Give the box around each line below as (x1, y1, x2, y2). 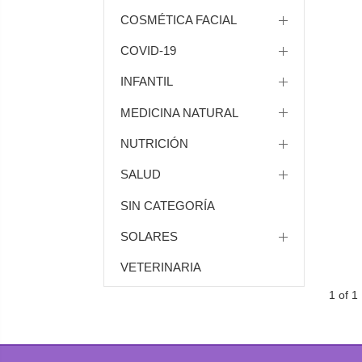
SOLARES (120, 229, 178, 243)
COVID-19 (120, 44, 176, 58)
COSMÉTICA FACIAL (120, 12, 237, 27)
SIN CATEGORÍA (120, 198, 215, 213)
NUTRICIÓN (120, 137, 188, 151)
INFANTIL (120, 74, 173, 89)
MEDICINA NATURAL (120, 105, 238, 120)
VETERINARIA (120, 260, 201, 275)
